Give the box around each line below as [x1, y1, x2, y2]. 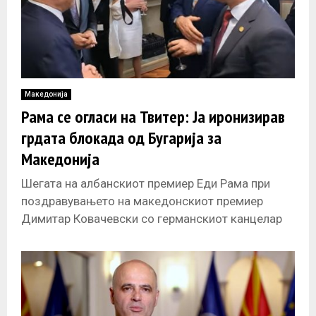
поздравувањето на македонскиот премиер [21, 194, 263, 209]
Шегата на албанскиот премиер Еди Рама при [21, 176, 270, 191]
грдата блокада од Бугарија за [21, 127, 221, 150]
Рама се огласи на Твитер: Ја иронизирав [21, 106, 285, 128]
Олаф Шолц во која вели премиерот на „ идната [21, 229, 282, 244]
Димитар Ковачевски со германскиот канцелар [21, 212, 282, 226]
